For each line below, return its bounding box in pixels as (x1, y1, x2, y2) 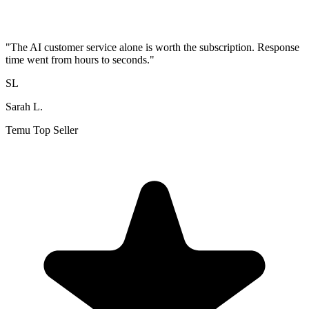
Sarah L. (6, 101, 43, 113)
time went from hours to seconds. (6, 54, 150, 66)
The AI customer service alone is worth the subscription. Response (10, 41, 299, 54)
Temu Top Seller (6, 124, 78, 137)
